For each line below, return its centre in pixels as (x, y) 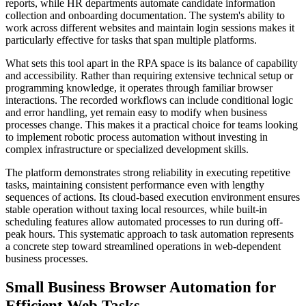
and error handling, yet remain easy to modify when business (136, 112)
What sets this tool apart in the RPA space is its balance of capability (152, 63)
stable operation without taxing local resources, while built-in (136, 209)
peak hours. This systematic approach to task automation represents (150, 234)
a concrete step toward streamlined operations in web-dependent (143, 246)
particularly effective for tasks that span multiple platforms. (131, 40)
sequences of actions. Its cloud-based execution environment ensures (153, 197)
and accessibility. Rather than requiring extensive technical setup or (149, 75)
